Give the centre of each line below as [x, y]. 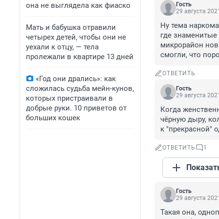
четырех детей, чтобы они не [76, 37]
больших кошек [53, 118]
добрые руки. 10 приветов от [76, 108]
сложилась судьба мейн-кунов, [80, 88]
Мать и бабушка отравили [71, 27]
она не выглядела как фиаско [78, 5]
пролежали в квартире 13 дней [80, 57]
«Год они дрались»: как [76, 79]
